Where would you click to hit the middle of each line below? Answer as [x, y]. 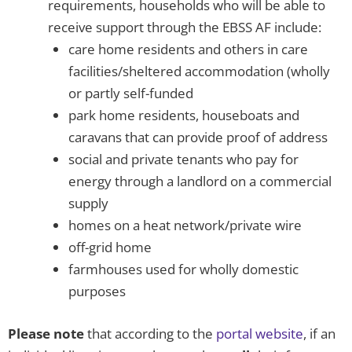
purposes [97, 291]
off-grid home [110, 247]
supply [88, 203]
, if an [319, 333]
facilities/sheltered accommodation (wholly [199, 71]
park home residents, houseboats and [183, 115]
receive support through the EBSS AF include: [185, 27]
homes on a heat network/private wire [185, 225]
